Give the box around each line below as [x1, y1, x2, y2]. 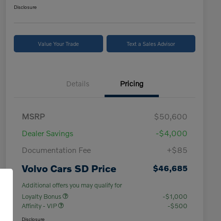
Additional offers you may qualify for [22, 181, 122, 189]
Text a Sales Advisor [126, 40, 175, 47]
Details [66, 79, 89, 88]
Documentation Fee [22, 145, 91, 155]
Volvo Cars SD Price [22, 162, 116, 175]
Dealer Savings [22, 128, 74, 138]
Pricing [120, 79, 144, 88]
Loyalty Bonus [22, 192, 63, 201]
